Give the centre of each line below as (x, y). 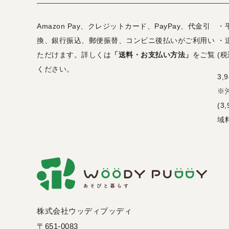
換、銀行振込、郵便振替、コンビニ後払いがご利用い (126, 41)
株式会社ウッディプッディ (84, 211)
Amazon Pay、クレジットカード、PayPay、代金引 (123, 26)
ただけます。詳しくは (74, 55)
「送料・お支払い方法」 (152, 55)
